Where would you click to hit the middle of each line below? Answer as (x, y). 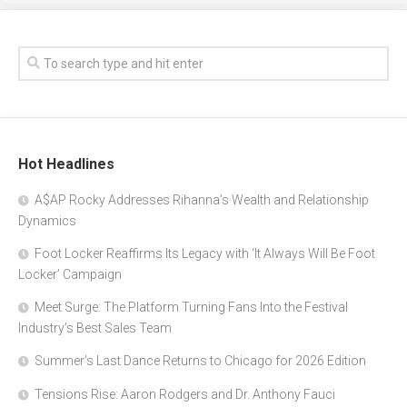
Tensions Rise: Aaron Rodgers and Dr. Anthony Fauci (185, 395)
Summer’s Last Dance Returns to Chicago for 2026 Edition (200, 361)
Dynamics (47, 221)
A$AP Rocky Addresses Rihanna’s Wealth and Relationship (202, 200)
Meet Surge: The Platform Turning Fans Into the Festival (191, 308)
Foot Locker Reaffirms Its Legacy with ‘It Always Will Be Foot (205, 254)
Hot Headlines (66, 164)
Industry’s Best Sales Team (95, 328)
